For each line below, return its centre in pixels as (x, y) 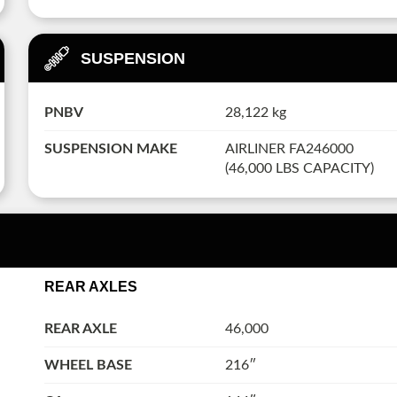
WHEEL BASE (88, 366)
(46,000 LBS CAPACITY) (299, 168)
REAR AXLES (90, 287)
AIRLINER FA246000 (289, 148)
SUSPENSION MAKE (110, 148)
